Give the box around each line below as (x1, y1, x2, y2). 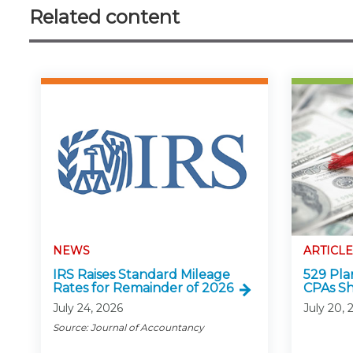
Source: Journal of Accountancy (53, 321, 204, 334)
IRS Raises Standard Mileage (53, 267, 230, 283)
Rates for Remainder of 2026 (53, 281, 233, 296)
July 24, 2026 (53, 301, 123, 316)
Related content (29, 5, 180, 28)
